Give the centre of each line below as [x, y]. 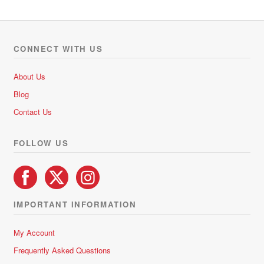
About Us [29, 77]
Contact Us [32, 112]
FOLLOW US [41, 143]
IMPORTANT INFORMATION [75, 204]
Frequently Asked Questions [62, 250]
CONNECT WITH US [58, 48]
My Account [34, 232]
